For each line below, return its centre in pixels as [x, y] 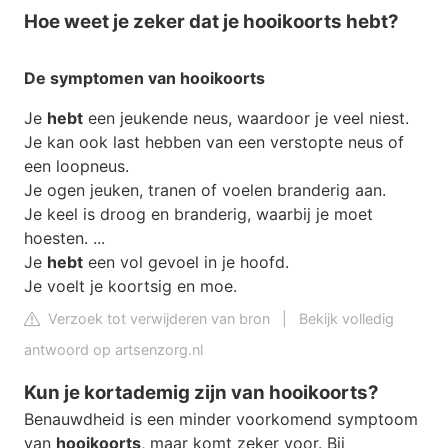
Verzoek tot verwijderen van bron [157, 318]
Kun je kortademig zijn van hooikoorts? [201, 392]
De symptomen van [102, 77]
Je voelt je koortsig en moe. [130, 285]
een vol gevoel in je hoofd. [186, 261]
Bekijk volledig [346, 318]
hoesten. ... [64, 237]
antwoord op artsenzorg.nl [113, 349]
